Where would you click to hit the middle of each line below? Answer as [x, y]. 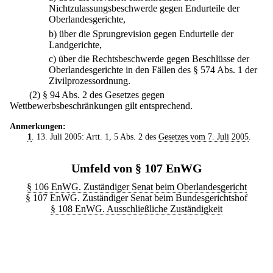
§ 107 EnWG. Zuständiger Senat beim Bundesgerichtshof [136, 198]
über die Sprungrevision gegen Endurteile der [146, 34]
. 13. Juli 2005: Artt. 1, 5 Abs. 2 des [95, 137]
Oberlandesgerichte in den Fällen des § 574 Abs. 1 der [153, 69]
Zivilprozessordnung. [90, 80]
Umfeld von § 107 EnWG [136, 168]
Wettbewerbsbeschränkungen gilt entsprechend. [101, 106]
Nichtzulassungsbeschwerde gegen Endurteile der [144, 9]
